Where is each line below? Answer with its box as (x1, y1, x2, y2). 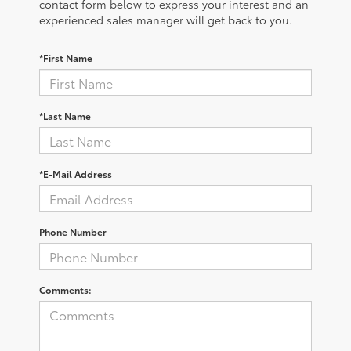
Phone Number (39, 225, 107, 239)
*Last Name (39, 109, 91, 123)
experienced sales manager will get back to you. (39, 12, 292, 28)
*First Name (39, 51, 92, 65)
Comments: (39, 283, 92, 297)
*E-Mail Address (39, 167, 112, 181)
